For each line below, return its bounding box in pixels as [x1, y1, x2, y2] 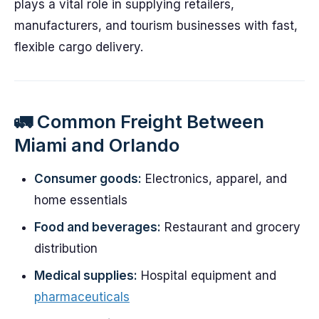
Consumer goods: [34, 172, 142, 186]
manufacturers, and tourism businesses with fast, [14, 19, 298, 33]
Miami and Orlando [14, 134, 179, 156]
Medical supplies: [34, 268, 137, 283]
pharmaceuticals [34, 290, 130, 304]
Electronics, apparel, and [142, 172, 287, 186]
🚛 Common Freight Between [14, 110, 264, 132]
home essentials [34, 193, 127, 207]
